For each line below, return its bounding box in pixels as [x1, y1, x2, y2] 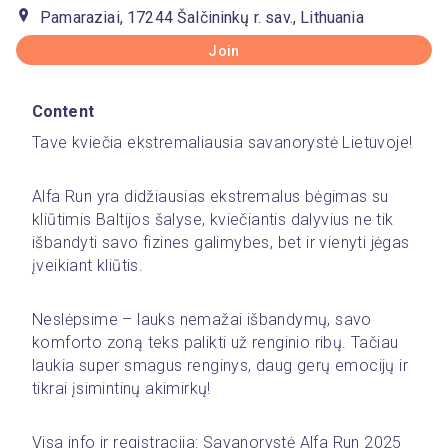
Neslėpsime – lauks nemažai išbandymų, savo [32, 310, 372, 329]
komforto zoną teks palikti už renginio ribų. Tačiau [32, 333, 399, 352]
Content [32, 102, 94, 121]
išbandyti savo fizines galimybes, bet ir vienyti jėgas [32, 233, 410, 252]
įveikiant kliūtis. [32, 256, 144, 275]
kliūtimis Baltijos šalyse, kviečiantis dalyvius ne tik [32, 210, 394, 229]
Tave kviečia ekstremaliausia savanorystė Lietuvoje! [32, 133, 413, 152]
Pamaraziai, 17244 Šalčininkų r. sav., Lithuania [40, 8, 364, 27]
